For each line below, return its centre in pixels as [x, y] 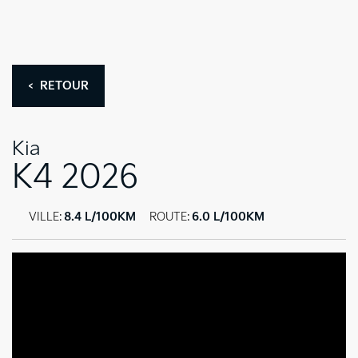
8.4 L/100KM [100, 217]
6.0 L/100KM [228, 217]
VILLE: [46, 217]
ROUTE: [170, 217]
